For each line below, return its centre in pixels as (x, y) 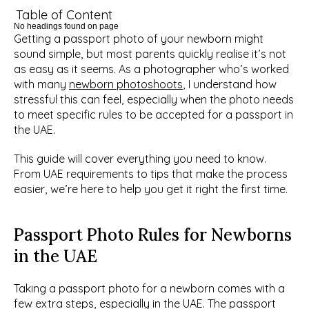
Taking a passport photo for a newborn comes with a (149, 288)
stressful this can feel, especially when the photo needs (154, 99)
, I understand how (230, 84)
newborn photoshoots (126, 84)
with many (41, 84)
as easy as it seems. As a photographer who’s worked (151, 69)
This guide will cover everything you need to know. (140, 159)
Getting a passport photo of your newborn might (139, 39)
